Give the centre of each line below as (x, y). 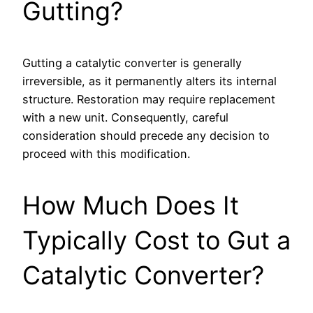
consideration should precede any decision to (146, 136)
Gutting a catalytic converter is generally (132, 63)
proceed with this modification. (106, 154)
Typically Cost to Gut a (156, 241)
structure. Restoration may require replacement (149, 100)
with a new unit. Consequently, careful (125, 118)
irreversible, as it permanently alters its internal (150, 81)
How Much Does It (131, 206)
